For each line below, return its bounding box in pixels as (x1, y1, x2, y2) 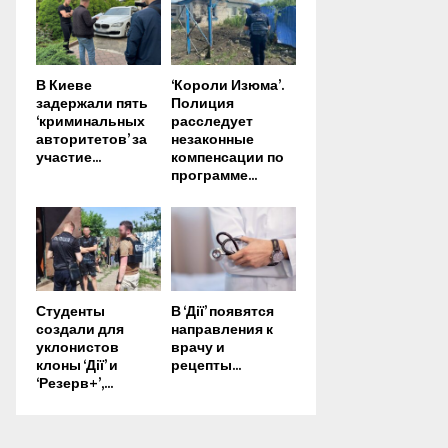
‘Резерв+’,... (36, 371, 113, 395)
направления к (171, 317, 273, 341)
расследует (171, 110, 253, 134)
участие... (36, 146, 101, 170)
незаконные (171, 128, 254, 152)
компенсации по (171, 146, 284, 170)
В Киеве (36, 74, 92, 98)
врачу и (171, 335, 225, 359)
